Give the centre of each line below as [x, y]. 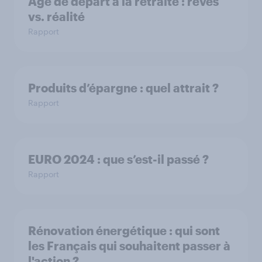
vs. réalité [56, 16]
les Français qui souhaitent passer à [129, 246]
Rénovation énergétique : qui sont [124, 230]
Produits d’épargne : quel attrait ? [123, 88]
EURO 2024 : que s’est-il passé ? [118, 159]
